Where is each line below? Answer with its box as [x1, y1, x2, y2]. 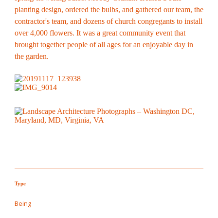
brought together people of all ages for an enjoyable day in [14, 40, 193, 49]
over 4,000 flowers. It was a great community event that [14, 28, 185, 37]
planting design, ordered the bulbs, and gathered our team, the [14, 5, 203, 14]
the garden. [14, 52, 51, 60]
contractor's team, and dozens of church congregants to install [14, 17, 202, 25]
